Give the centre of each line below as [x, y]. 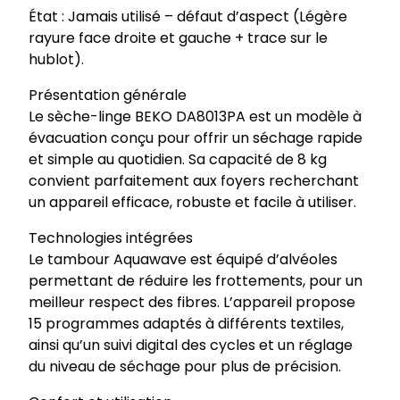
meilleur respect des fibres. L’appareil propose [192, 303]
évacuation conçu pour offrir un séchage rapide [196, 138]
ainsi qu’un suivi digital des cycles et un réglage [191, 346]
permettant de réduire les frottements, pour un [196, 281]
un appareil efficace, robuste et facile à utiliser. [192, 203]
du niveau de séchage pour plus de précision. [185, 367]
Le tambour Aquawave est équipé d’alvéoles [183, 260]
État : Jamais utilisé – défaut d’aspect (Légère [188, 17]
